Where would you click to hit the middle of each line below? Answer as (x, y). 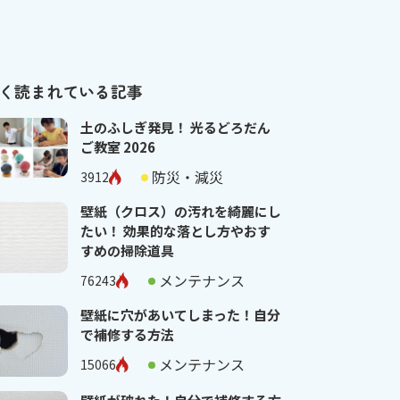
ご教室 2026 (118, 146)
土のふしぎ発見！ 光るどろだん (175, 127)
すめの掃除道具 (127, 250)
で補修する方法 (127, 334)
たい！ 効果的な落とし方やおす (175, 230)
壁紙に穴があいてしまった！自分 (180, 314)
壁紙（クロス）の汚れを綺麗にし (181, 211)
